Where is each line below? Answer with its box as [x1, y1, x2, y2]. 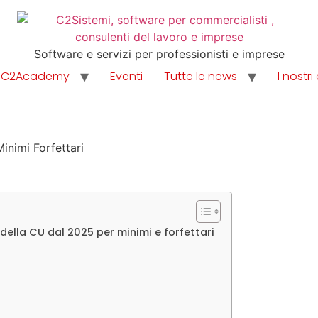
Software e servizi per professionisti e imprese [33, 47, 285, 61]
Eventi [110, 68, 143, 84]
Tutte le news [164, 68, 237, 84]
